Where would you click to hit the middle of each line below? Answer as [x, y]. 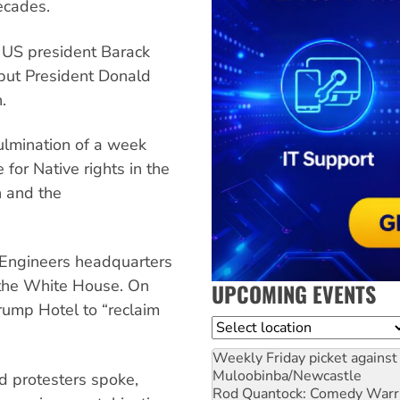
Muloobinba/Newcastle [287, 375]
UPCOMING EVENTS [294, 293]
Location [240, 326]
